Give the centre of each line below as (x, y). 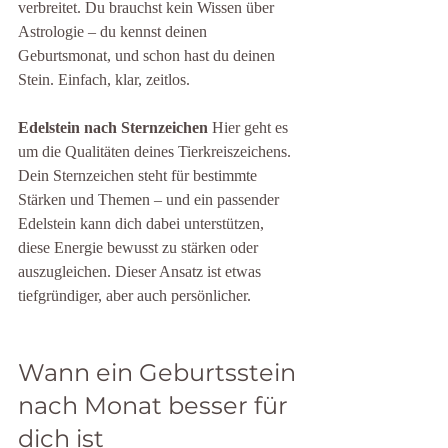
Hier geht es (250, 127)
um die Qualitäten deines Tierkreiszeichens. (156, 151)
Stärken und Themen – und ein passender (150, 199)
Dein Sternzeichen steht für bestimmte (139, 175)
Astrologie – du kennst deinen (114, 31)
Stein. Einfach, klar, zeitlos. (104, 79)
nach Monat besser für (156, 405)
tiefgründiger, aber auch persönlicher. (134, 295)
